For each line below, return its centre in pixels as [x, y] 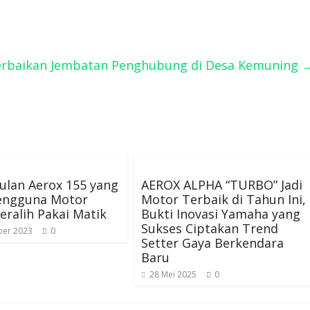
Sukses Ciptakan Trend [210, 228]
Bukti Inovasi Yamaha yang [221, 214]
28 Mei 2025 [173, 274]
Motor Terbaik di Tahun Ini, [224, 199]
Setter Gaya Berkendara [212, 243]
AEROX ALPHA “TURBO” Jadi [222, 185]
